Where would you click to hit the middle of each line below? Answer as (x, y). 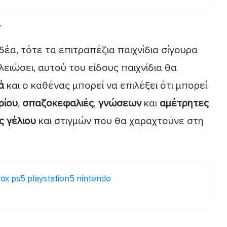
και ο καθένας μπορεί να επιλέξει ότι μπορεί (107, 85)
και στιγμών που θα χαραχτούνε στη (120, 121)
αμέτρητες (184, 103)
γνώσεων (121, 103)
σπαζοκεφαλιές (58, 103)
